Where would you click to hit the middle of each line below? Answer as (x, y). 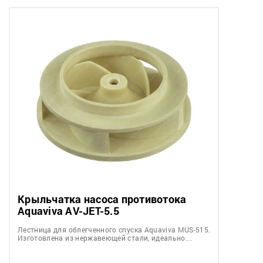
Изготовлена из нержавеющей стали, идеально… (105, 237)
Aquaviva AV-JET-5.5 (68, 210)
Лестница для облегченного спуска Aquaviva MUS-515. (114, 229)
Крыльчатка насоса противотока (102, 199)
